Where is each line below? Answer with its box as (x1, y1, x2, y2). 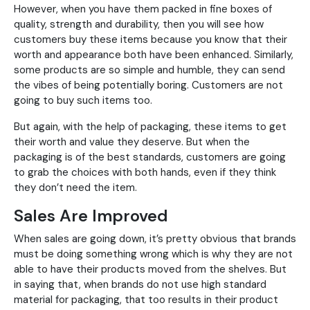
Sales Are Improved (14, 205, 168, 227)
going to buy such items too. (14, 93, 152, 108)
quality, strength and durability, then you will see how (14, 17, 264, 32)
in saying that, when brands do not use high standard (14, 277, 266, 292)
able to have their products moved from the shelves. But (14, 262, 286, 277)
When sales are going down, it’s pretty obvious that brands (14, 232, 296, 246)
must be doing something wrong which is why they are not (14, 247, 293, 262)
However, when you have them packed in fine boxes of (14, 2, 272, 17)
